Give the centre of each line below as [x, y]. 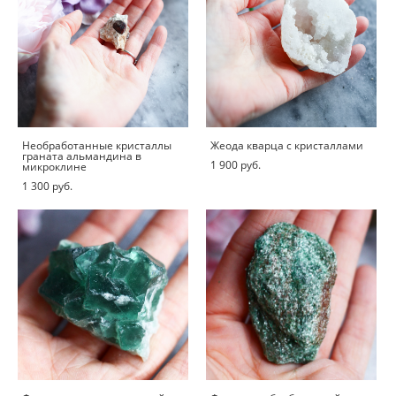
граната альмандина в [82, 156]
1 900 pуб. [236, 165]
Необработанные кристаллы [97, 146]
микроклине [54, 167]
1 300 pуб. [47, 187]
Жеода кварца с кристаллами [287, 146]
